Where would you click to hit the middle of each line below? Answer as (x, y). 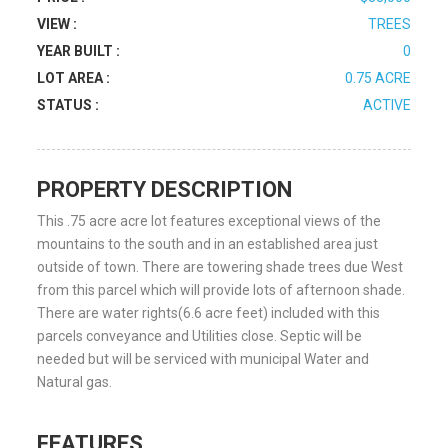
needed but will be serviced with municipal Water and (203, 359)
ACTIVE (386, 105)
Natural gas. (75, 382)
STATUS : (68, 105)
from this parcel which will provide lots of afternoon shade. (221, 290)
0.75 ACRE (377, 78)
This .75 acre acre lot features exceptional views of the (209, 221)
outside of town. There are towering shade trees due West (220, 267)
